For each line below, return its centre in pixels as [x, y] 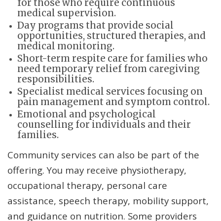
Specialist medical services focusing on [110, 92]
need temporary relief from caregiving [109, 69]
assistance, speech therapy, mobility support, [108, 201]
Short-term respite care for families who [112, 59]
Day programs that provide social [95, 26]
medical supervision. [67, 13]
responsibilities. [56, 79]
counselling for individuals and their [104, 125]
